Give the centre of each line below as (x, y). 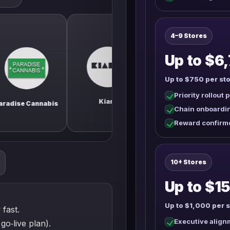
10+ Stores (188, 162)
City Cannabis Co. (158, 101)
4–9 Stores (188, 36)
